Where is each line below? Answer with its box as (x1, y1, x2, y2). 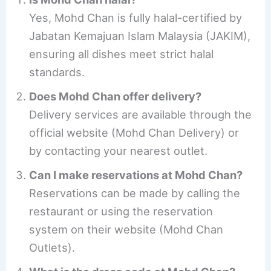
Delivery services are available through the (29, 108, 252, 122)
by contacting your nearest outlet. (29, 144, 208, 158)
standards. (29, 65, 85, 79)
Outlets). (29, 241, 76, 255)
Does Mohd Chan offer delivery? (29, 90, 202, 103)
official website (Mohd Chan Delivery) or (29, 126, 240, 140)
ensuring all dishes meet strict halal (29, 47, 214, 61)
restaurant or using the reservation (29, 204, 214, 218)
